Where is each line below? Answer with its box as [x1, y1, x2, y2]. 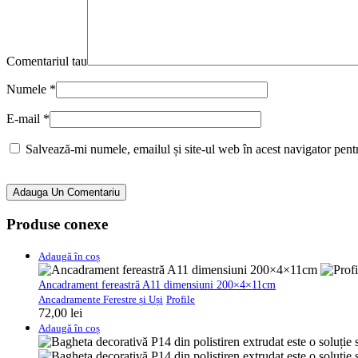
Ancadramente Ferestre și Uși [38, 293, 163, 305]
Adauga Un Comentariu [13, 186, 120, 199]
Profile [166, 293, 195, 305]
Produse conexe [6, 215, 108, 233]
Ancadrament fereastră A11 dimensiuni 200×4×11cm [38, 277, 276, 291]
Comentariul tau [6, 54, 87, 69]
